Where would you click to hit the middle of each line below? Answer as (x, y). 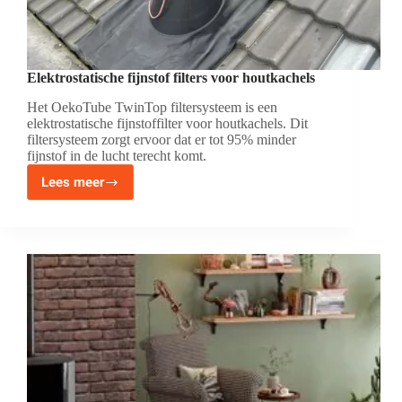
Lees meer (73, 183)
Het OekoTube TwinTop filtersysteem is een (152, 108)
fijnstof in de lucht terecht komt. (117, 156)
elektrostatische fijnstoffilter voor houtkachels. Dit (167, 124)
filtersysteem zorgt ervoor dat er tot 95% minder (162, 140)
